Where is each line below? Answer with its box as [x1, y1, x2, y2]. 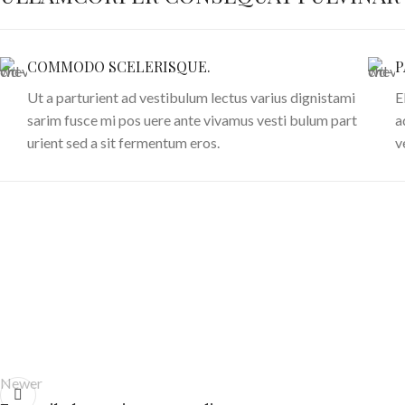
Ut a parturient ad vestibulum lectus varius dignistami [27, 88, 355, 106]
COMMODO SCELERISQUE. [27, 56, 211, 76]
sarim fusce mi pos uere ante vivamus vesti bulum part [27, 110, 357, 128]
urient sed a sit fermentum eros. [27, 133, 220, 151]
